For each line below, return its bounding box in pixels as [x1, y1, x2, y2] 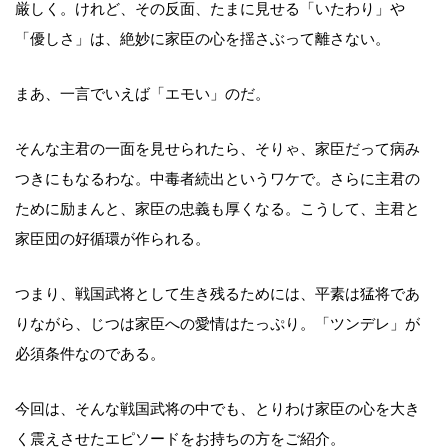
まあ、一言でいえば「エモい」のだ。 [15, 85, 270, 102]
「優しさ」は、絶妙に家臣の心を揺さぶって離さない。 [15, 30, 390, 47]
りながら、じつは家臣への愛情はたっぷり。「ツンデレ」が [15, 315, 420, 332]
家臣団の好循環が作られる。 [15, 230, 210, 247]
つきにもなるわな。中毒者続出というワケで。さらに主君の [15, 170, 420, 187]
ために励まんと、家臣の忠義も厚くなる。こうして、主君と [15, 200, 420, 217]
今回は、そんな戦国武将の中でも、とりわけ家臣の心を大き [15, 400, 420, 417]
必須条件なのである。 [15, 345, 165, 362]
